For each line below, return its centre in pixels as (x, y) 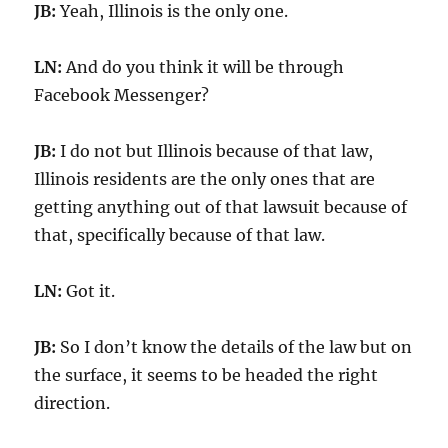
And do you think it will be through (203, 66)
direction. (72, 402)
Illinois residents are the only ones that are (205, 178)
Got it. (89, 290)
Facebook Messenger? (122, 94)
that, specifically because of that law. (180, 234)
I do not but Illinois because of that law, (215, 150)
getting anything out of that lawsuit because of (221, 206)
